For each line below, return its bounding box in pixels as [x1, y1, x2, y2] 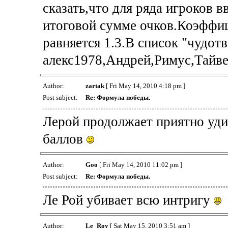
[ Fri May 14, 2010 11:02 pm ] [97, 160, 182, 168]
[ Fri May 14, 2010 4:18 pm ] [104, 82, 185, 90]
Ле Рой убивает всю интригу [42, 192, 214, 208]
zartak [85, 82, 104, 90]
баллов [42, 131, 87, 147]
